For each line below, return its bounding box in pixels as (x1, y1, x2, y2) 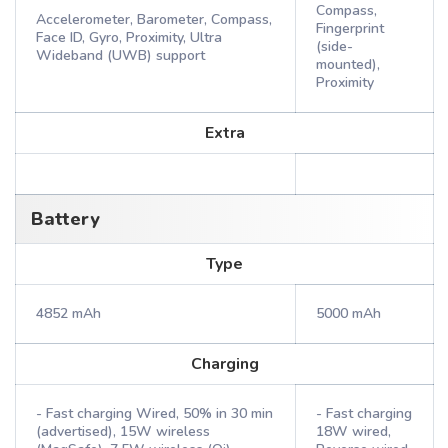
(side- (316, 37, 353, 56)
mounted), (316, 55, 380, 74)
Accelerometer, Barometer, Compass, (36, 10, 272, 29)
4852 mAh (36, 304, 101, 323)
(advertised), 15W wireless (36, 422, 210, 441)
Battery (31, 207, 100, 231)
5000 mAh (316, 304, 381, 323)
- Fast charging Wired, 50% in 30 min (36, 404, 273, 423)
